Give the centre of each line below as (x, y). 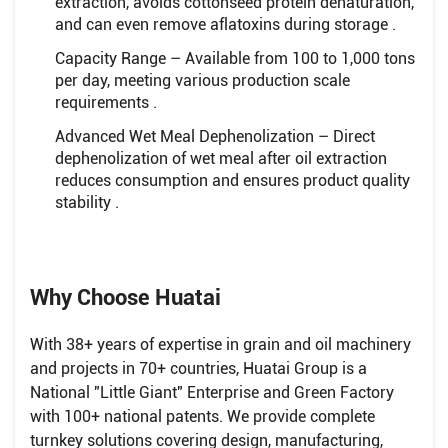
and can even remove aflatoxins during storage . (225, 24)
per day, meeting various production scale (202, 80)
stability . (87, 202)
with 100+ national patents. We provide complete (202, 416)
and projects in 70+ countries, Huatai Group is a (198, 368)
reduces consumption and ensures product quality (232, 180)
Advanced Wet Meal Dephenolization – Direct (215, 136)
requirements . (106, 102)
